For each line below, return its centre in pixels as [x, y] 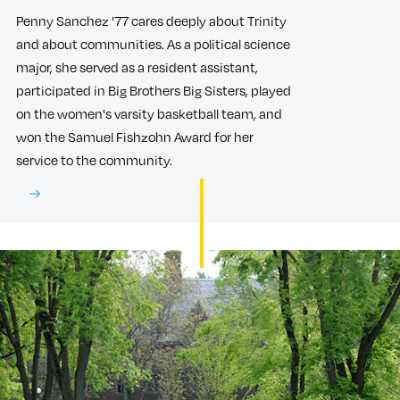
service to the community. [94, 159]
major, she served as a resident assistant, [137, 67]
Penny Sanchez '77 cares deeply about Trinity [151, 20]
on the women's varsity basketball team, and [149, 113]
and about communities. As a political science [153, 43]
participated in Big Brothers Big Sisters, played [154, 90]
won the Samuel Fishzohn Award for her [135, 136]
